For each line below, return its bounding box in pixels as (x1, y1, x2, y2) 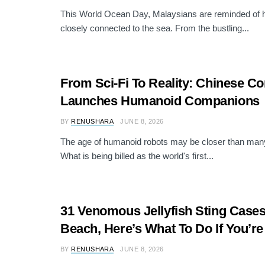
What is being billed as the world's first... (60, 151, 214, 161)
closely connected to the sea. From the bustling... (60, 23, 249, 34)
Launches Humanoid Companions (60, 93, 260, 109)
